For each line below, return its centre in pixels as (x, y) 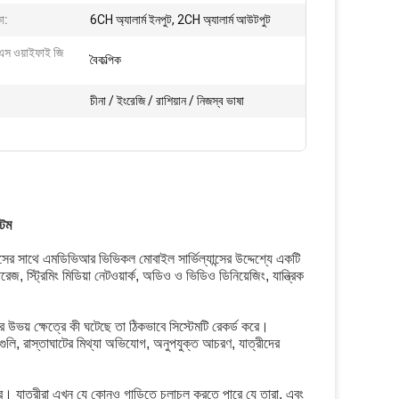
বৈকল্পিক (106, 60)
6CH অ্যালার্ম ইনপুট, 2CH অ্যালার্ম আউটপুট (180, 20)
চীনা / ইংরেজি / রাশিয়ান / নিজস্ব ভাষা (167, 101)
